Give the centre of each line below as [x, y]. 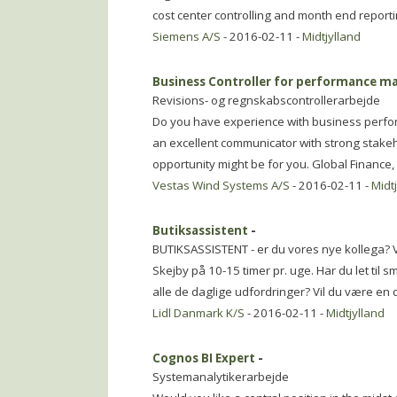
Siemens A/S [187, 36]
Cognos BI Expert [204, 358]
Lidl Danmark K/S [198, 313]
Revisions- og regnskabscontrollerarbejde [266, 100]
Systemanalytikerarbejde [221, 377]
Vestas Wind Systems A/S [221, 185]
